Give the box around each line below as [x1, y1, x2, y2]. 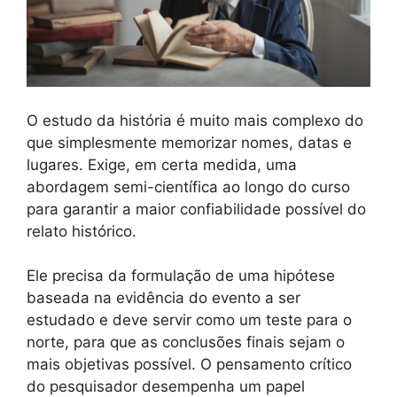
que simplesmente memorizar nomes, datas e [27, 133, 352, 152]
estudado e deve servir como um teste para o [27, 311, 352, 330]
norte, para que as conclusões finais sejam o [27, 333, 345, 352]
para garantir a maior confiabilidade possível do [27, 199, 366, 218]
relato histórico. [27, 222, 136, 240]
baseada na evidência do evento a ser [27, 289, 300, 307]
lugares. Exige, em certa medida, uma [27, 155, 297, 174]
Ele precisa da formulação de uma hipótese [27, 267, 335, 285]
